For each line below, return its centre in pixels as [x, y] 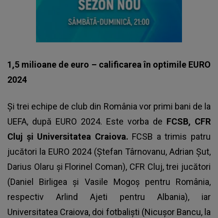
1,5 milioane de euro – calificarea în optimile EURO [109, 64]
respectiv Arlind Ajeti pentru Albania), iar [109, 197]
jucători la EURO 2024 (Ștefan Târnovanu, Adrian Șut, [109, 151]
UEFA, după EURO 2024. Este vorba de [87, 121]
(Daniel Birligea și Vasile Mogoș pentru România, [109, 182]
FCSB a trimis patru [172, 136]
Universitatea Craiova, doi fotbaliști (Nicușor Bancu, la [109, 212]
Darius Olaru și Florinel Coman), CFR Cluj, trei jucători [109, 166]
